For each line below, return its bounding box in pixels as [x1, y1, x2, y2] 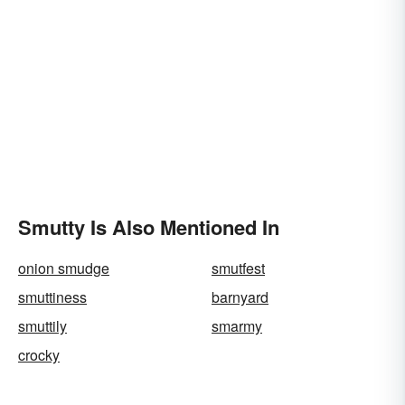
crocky [18, 344, 60, 365]
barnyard [212, 287, 268, 307]
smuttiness [18, 287, 87, 307]
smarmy [212, 316, 262, 336]
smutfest [212, 258, 265, 278]
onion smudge [18, 258, 109, 278]
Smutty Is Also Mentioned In [18, 212, 279, 241]
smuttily [18, 316, 67, 336]
